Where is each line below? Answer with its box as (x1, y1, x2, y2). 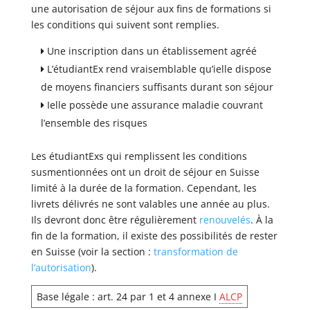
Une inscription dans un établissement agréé (46, 44, 257, 57)
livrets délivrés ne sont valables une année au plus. (30, 197, 270, 210)
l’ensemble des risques (40, 116, 147, 129)
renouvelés (199, 213, 250, 226)
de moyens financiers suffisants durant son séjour (40, 80, 273, 93)
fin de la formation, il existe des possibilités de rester (30, 229, 277, 242)
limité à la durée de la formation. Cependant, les (30, 181, 257, 194)
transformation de (153, 245, 238, 258)
